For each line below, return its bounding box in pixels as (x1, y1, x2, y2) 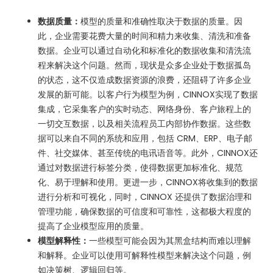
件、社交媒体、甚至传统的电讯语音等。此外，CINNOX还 (38, 146, 258, 159)
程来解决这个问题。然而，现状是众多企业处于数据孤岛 (38, 58, 252, 71)
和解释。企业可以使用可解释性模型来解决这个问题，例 (38, 249, 252, 261)
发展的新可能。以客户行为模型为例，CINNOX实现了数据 (38, 88, 258, 101)
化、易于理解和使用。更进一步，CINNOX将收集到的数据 (38, 175, 258, 188)
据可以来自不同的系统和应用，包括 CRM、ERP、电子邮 (38, 132, 253, 144)
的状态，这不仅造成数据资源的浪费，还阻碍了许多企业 (38, 73, 252, 86)
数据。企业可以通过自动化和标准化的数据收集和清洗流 (38, 44, 252, 57)
